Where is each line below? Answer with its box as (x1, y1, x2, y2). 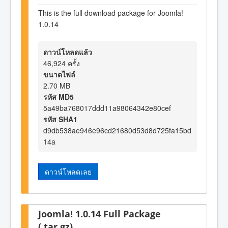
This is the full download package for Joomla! (38, 8, 183, 18)
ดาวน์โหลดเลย (45, 166, 92, 177)
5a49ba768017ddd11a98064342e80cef (43, 102, 171, 113)
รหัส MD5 (43, 91, 74, 102)
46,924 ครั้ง (43, 58, 80, 68)
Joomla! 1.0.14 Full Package (38, 207, 161, 220)
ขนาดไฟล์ (43, 69, 75, 79)
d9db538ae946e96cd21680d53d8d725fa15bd (43, 125, 191, 135)
